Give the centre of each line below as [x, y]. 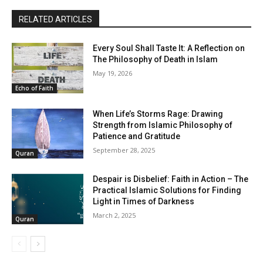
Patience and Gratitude [137, 136]
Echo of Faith [34, 88]
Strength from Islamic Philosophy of [163, 125]
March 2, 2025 [114, 215]
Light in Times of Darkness [144, 202]
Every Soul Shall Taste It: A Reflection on [169, 48]
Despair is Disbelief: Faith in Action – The [171, 179]
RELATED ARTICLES [55, 20]
